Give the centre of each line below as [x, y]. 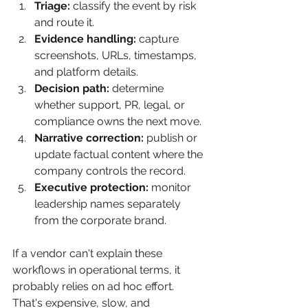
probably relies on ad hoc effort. [95, 287]
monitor [171, 188]
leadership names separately [109, 204]
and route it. [64, 23]
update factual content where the [120, 155]
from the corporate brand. [100, 221]
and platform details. [86, 72]
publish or [172, 138]
